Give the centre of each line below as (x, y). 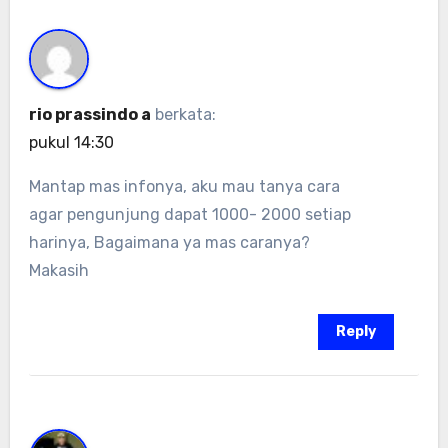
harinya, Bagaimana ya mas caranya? (169, 243)
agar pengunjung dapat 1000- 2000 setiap (189, 215)
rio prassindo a (89, 115)
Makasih (58, 271)
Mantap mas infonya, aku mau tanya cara (184, 187)
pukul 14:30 (71, 143)
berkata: (185, 115)
